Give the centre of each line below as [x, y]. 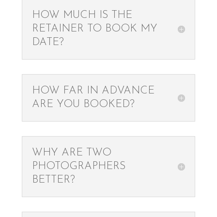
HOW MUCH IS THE [82, 15]
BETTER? [53, 180]
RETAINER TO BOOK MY [94, 29]
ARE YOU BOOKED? [83, 104]
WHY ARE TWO [71, 153]
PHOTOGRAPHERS [78, 166]
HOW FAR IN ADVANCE [93, 91]
